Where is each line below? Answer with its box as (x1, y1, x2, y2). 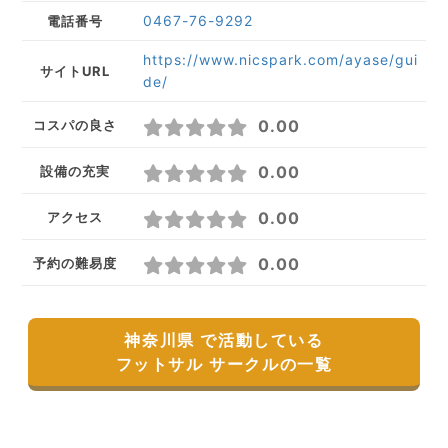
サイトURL (39, 63, 110, 80)
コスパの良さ (32, 116, 117, 133)
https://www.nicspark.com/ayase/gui (143, 51, 419, 69)
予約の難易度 (32, 254, 117, 271)
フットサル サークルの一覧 (115, 354, 333, 375)
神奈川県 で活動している (124, 330, 324, 351)
